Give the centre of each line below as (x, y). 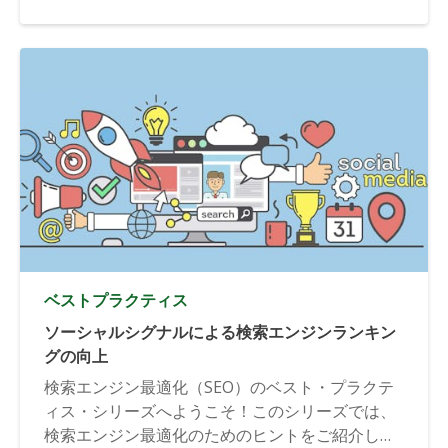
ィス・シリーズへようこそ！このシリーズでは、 (220, 410)
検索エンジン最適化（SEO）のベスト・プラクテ (219, 386)
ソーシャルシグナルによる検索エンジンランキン (220, 331)
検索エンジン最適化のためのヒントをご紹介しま (220, 434)
